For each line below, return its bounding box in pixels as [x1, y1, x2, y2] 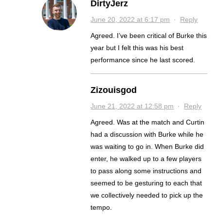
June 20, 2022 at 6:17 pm [91, 16, 170, 23]
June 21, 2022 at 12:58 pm [91, 102, 174, 110]
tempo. [91, 203, 112, 211]
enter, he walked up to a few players [91, 155, 202, 163]
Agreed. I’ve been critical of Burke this [91, 32, 207, 39]
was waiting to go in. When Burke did [91, 143, 155, 150]
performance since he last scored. [91, 56, 196, 64]
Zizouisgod [91, 85, 137, 95]
